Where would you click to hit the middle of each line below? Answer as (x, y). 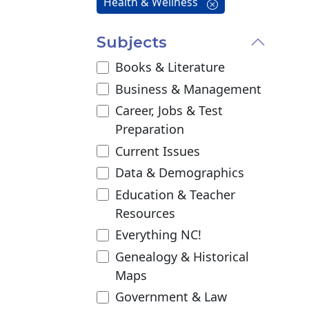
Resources (145, 213)
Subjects (131, 42)
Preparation (149, 129)
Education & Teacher (175, 194)
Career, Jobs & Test (169, 111)
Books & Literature (170, 67)
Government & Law (171, 297)
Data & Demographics (179, 173)
